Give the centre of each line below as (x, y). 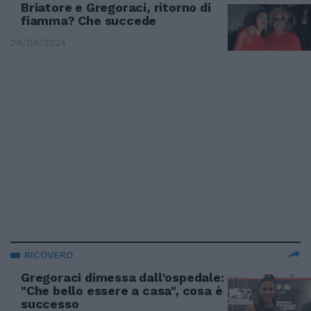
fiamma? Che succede (89, 20)
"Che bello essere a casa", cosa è (122, 291)
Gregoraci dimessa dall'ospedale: (123, 277)
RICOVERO (49, 255)
